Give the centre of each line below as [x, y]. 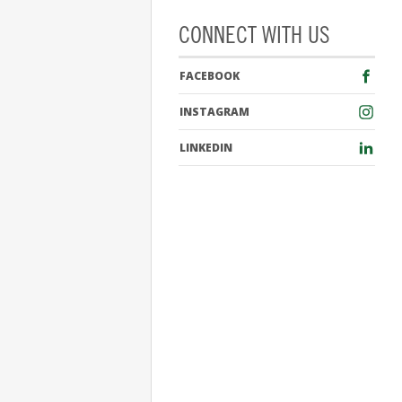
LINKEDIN [206, 148]
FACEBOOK [210, 76]
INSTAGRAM [214, 112]
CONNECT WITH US [254, 37]
